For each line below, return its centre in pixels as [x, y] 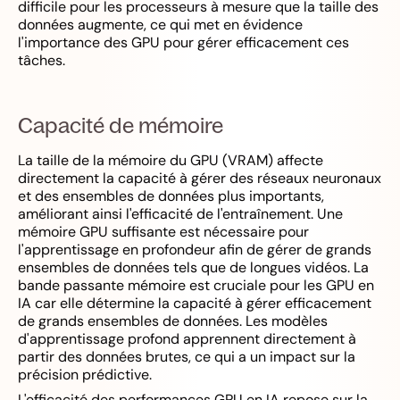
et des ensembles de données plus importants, [171, 196]
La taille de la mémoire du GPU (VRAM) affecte [171, 160]
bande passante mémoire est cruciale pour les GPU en [196, 285]
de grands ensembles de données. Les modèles [173, 321]
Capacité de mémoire [121, 125]
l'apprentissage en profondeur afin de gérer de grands [195, 250]
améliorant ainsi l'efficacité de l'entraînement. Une [180, 214]
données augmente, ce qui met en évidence [160, 25]
